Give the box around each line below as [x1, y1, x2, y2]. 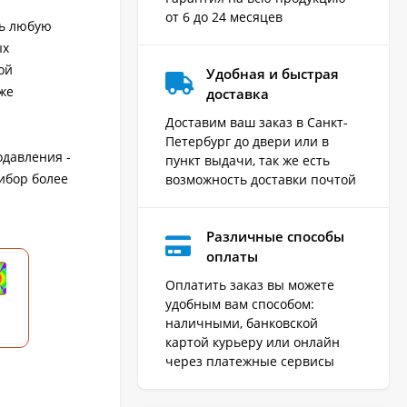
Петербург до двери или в [165, 132, 329, 150]
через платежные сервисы [165, 352, 334, 370]
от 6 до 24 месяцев [165, 7, 283, 25]
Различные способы [206, 226, 344, 245]
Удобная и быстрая [206, 64, 339, 83]
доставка [206, 84, 269, 103]
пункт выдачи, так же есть [165, 151, 330, 169]
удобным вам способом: [165, 294, 314, 313]
